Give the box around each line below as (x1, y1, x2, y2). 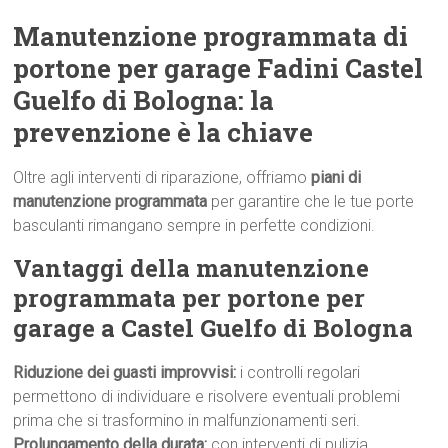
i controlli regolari (236, 363, 361, 382)
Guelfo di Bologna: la (13, 83, 275, 117)
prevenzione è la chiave (13, 115, 314, 149)
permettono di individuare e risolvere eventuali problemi (13, 387, 401, 406)
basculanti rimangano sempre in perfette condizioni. (13, 216, 376, 235)
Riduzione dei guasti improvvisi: (13, 363, 237, 382)
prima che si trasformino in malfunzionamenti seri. (13, 411, 361, 430)
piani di (311, 168, 362, 187)
